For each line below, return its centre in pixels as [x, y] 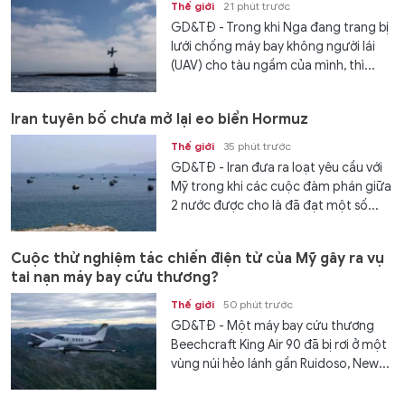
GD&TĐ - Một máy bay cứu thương [273, 325]
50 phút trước [259, 304]
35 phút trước [258, 146]
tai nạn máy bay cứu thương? [115, 277]
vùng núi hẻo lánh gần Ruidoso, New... [281, 363]
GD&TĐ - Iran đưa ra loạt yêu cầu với [277, 167]
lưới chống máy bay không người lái [273, 47]
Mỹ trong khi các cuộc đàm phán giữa [282, 186]
